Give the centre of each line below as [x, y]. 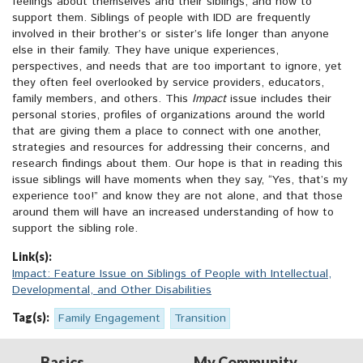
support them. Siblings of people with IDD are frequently [161, 18]
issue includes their [279, 99]
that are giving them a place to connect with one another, [167, 132]
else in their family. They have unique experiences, [145, 51]
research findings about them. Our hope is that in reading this [177, 164]
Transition [200, 319]
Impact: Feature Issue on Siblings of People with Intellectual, [172, 274]
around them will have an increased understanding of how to [173, 213]
